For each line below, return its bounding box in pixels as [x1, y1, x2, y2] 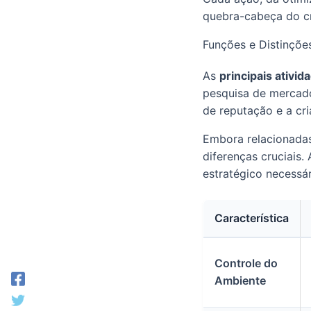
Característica [215, 210, 289, 225]
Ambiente [215, 273, 266, 287]
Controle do [215, 255, 278, 270]
